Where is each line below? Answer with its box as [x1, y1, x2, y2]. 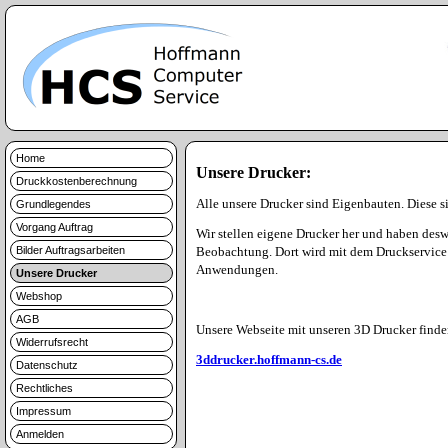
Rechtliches [16, 382, 73, 394]
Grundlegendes [16, 198, 91, 210]
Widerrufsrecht [16, 336, 88, 348]
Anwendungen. [196, 262, 278, 277]
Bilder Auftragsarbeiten [16, 244, 125, 256]
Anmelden [16, 428, 64, 440]
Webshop [16, 290, 62, 302]
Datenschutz [16, 359, 78, 371]
